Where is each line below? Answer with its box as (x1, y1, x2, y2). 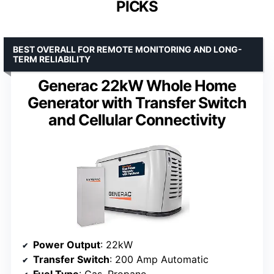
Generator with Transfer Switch (28, 93, 246, 112)
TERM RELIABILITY (13, 53, 91, 64)
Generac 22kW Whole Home (38, 76, 236, 95)
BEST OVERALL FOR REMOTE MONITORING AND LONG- (13, 43, 242, 54)
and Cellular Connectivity (48, 110, 226, 129)
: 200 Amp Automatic (109, 253, 209, 266)
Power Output (33, 239, 100, 251)
